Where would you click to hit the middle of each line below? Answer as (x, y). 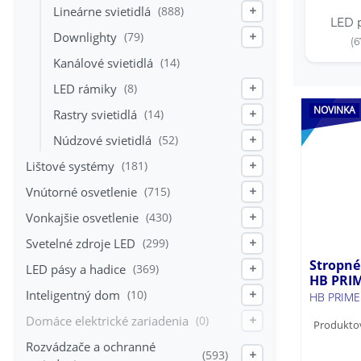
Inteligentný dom (73, 295)
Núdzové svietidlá (102, 141)
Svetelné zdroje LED (81, 244)
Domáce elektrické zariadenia (107, 321)
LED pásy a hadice (76, 270)
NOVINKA (334, 110)
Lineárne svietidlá (102, 12)
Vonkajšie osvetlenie (82, 218)
